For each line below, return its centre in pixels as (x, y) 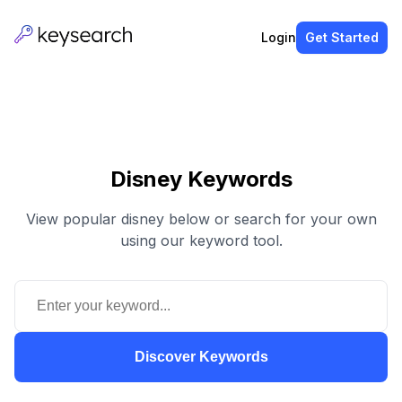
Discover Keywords (201, 356)
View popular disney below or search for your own (201, 218)
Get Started (342, 37)
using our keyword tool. (201, 240)
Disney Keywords (201, 179)
